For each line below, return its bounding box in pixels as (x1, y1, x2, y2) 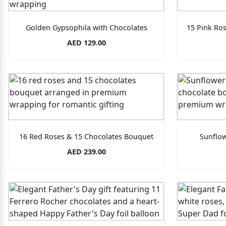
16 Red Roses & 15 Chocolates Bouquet (19, 132, 153, 142)
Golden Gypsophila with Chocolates (25, 23, 147, 32)
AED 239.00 (67, 147, 106, 157)
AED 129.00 (67, 38, 106, 48)
